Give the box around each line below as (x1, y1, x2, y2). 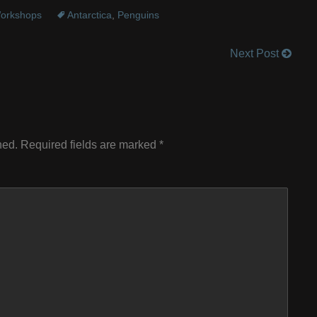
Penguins (117, 8, 159, 21)
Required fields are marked (21, 139, 159, 151)
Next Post (230, 47, 282, 59)
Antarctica (67, 8, 112, 21)
